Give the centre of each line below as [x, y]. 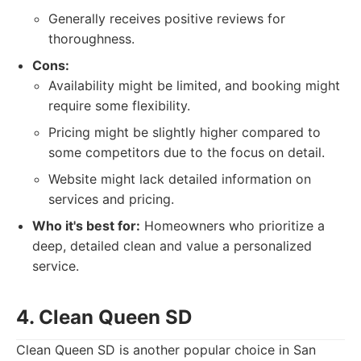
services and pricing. [111, 199]
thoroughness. [91, 39]
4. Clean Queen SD [104, 317]
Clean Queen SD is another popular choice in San [166, 350]
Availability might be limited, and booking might [194, 85]
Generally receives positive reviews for [167, 19]
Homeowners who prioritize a [232, 226]
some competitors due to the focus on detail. [187, 152]
